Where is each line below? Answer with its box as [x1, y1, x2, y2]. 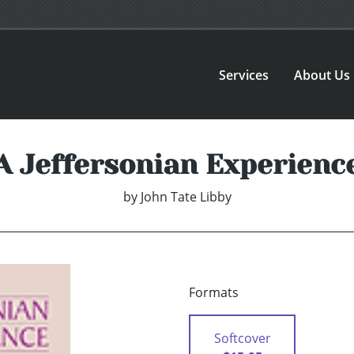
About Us [294, 66, 351, 84]
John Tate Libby [140, 188, 232, 206]
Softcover [213, 330, 271, 348]
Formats [189, 284, 239, 302]
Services [219, 66, 269, 84]
